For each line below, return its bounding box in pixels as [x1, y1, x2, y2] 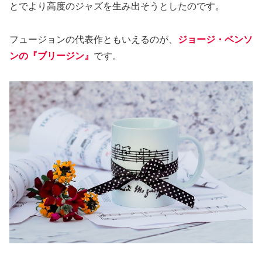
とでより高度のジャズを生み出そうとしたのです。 [9, 1, 225, 12]
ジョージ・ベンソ [178, 34, 253, 44]
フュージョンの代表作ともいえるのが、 [9, 34, 178, 44]
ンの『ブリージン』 [9, 50, 94, 61]
